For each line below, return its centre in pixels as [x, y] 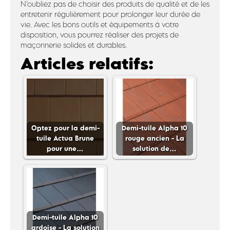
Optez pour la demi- [65, 128]
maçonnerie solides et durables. [74, 45]
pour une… [65, 148]
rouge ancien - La [155, 138]
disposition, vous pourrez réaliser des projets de [100, 35]
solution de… [155, 148]
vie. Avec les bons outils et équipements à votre [100, 24]
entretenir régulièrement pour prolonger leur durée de [110, 14]
